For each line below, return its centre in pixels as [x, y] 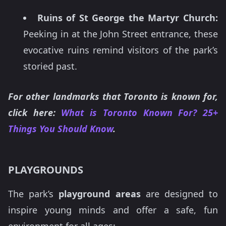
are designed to [179, 194]
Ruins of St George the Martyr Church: [128, 17]
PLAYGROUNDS [46, 169]
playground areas [100, 194]
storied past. [50, 66]
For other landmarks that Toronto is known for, [113, 96]
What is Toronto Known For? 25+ [140, 112]
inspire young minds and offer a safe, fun [113, 210]
